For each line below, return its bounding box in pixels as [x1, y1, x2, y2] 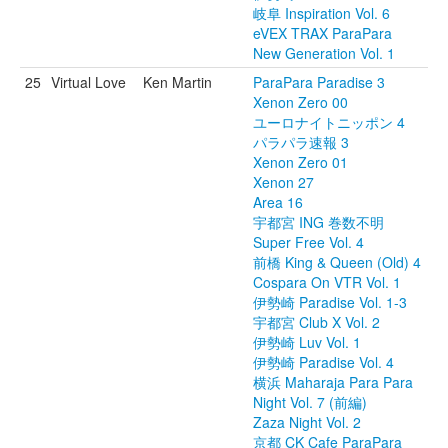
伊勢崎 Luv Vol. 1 [253, 332, 361, 352]
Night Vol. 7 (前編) [253, 392, 367, 412]
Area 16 [253, 192, 303, 212]
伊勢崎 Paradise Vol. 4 [253, 352, 394, 372]
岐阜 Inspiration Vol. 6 [253, 3, 390, 23]
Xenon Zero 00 [253, 92, 348, 112]
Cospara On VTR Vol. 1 [253, 272, 401, 292]
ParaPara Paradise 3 [253, 72, 385, 92]
